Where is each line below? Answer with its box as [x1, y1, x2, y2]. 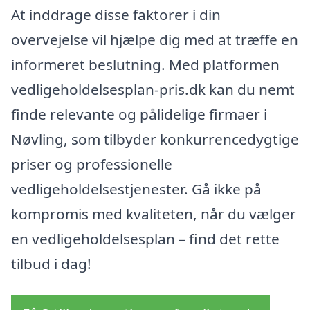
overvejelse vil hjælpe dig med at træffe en [11, 30, 298, 50]
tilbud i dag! [11, 254, 91, 274]
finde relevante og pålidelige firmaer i [11, 104, 267, 125]
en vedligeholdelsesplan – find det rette [11, 229, 280, 249]
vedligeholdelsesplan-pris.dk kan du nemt [11, 80, 295, 100]
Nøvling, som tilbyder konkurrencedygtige [11, 129, 299, 149]
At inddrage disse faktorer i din [11, 5, 221, 25]
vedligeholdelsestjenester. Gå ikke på [11, 179, 262, 199]
